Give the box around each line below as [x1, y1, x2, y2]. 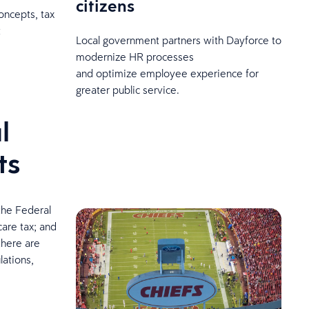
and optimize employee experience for [75, 66, 259, 80]
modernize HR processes [75, 49, 194, 63]
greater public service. [75, 82, 179, 97]
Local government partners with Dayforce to [75, 32, 281, 47]
